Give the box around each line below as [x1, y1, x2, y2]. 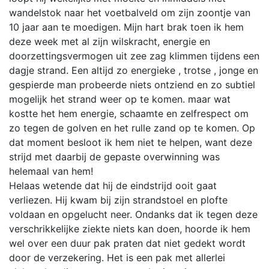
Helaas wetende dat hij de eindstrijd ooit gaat [9, 180, 217, 192]
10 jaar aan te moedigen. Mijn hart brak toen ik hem [9, 21, 244, 34]
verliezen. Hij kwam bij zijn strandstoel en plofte [9, 194, 228, 207]
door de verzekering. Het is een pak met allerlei [9, 252, 225, 264]
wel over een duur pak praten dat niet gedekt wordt [9, 237, 246, 250]
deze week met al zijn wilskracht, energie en [9, 35, 210, 48]
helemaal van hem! [9, 165, 96, 178]
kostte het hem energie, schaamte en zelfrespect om [9, 107, 249, 120]
